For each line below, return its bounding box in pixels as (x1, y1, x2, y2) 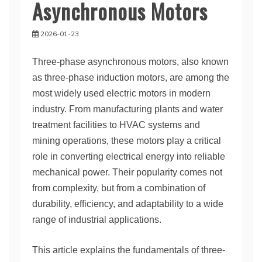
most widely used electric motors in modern (32, 88, 211, 98)
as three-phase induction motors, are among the (32, 73, 229, 82)
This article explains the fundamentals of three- (32, 245, 225, 255)
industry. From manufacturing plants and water (32, 104, 223, 114)
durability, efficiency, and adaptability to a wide (32, 199, 223, 209)
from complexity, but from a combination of (32, 183, 205, 193)
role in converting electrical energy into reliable (32, 151, 225, 161)
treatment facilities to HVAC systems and (32, 120, 200, 130)
